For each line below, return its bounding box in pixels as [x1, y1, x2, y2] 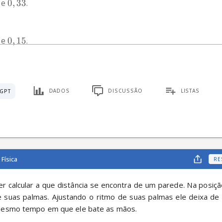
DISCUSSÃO [108, 87, 143, 94]
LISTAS [180, 87, 200, 94]
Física [1, 154, 18, 164]
